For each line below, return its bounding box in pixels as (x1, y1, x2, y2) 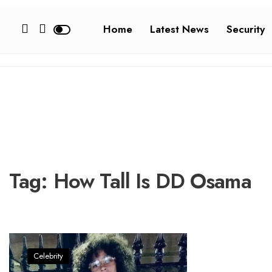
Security (226, 22, 265, 36)
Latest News (149, 22, 209, 36)
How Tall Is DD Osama (53, 166, 251, 196)
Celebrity (33, 250, 63, 262)
